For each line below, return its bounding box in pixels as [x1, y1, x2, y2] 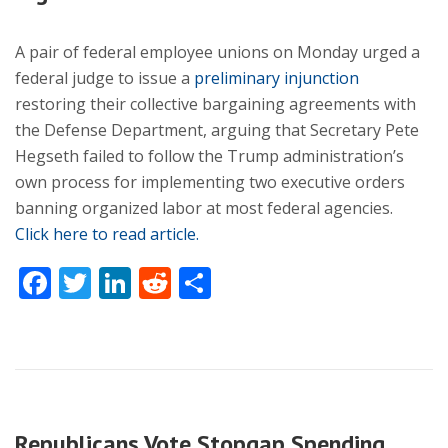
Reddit [171, 261, 269, 304]
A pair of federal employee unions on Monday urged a [15, 41, 420, 63]
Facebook [51, 261, 192, 304]
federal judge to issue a [15, 67, 194, 89]
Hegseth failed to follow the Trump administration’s [15, 145, 404, 167]
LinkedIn [131, 261, 260, 304]
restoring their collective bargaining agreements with [15, 93, 416, 115]
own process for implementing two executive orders [15, 171, 405, 193]
